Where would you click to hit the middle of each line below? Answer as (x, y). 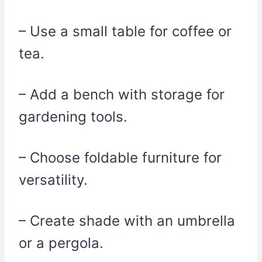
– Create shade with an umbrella (127, 221)
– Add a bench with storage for (122, 95)
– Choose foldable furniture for (120, 158)
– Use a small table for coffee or (125, 32)
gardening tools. (73, 117)
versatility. (53, 180)
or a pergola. (61, 243)
